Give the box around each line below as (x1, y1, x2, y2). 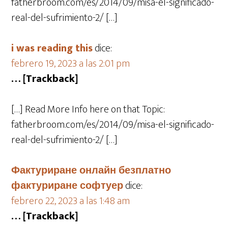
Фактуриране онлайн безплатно (11, 162, 172, 179)
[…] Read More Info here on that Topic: (11, 101, 165, 118)
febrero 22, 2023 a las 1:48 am (11, 192, 130, 210)
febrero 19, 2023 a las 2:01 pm (11, 55, 130, 72)
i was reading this (11, 40, 93, 57)
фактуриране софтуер (11, 177, 124, 194)
